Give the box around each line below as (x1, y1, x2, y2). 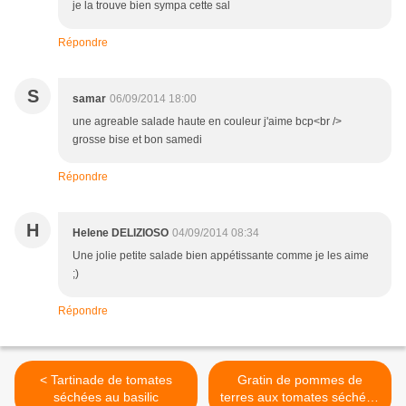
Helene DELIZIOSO (72, 227, 169, 240)
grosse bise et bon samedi (72, 133, 202, 147)
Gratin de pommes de (237, 372, 362, 388)
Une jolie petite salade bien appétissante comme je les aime (72, 249, 369, 263)
